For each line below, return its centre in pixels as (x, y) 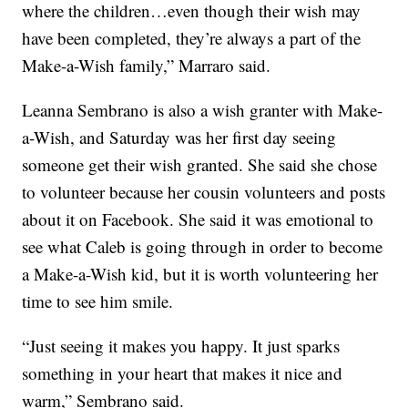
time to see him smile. (98, 301)
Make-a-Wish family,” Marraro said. (147, 66)
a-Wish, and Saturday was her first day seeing (179, 138)
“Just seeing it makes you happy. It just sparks (181, 346)
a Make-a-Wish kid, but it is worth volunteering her (200, 274)
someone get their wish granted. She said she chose (200, 165)
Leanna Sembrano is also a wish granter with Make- (203, 110)
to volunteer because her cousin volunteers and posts (204, 192)
